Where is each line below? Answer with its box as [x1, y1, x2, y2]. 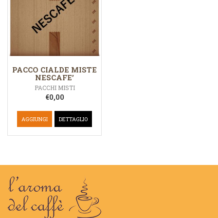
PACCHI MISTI [34, 84, 75, 92]
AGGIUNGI [21, 115, 48, 123]
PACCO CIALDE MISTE [12, 65, 97, 75]
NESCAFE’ [35, 73, 74, 83]
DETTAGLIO [59, 115, 88, 123]
